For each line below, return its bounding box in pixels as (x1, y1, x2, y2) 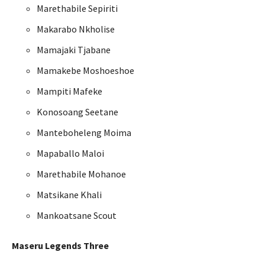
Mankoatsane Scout (37, 209, 117, 222)
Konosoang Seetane (37, 106, 118, 118)
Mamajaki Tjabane (37, 44, 111, 56)
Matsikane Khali (37, 189, 102, 201)
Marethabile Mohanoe (37, 168, 126, 180)
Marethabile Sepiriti (37, 2, 118, 15)
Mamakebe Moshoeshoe (37, 64, 134, 77)
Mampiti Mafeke (37, 85, 102, 98)
